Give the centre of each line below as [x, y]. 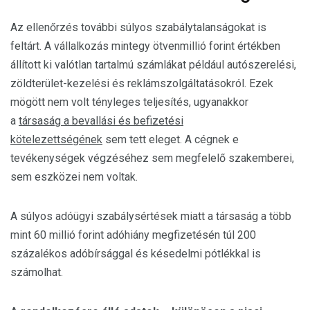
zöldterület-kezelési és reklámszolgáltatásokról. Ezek [142, 83]
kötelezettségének [56, 139]
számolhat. [37, 272]
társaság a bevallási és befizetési [101, 121]
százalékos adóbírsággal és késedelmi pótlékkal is [136, 254]
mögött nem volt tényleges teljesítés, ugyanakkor [129, 102]
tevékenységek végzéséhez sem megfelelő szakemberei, [152, 158]
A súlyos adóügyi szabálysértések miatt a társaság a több [151, 216]
